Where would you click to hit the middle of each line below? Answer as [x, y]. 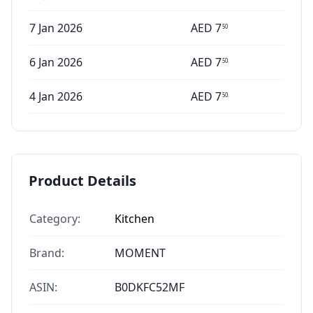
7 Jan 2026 [56, 28]
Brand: [47, 253]
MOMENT [140, 253]
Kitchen [134, 219]
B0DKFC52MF [150, 287]
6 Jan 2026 [56, 62]
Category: [55, 219]
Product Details [82, 181]
